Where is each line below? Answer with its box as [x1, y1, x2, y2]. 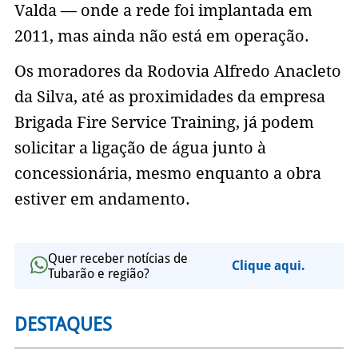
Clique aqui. [231, 258, 305, 274]
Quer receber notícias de [47, 250, 188, 266]
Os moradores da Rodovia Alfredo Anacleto [14, 61, 341, 81]
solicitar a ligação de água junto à [14, 137, 266, 157]
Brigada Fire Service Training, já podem [14, 112, 314, 132]
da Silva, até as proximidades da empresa [14, 86, 325, 106]
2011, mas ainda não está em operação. [14, 26, 309, 46]
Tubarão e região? [47, 265, 149, 281]
